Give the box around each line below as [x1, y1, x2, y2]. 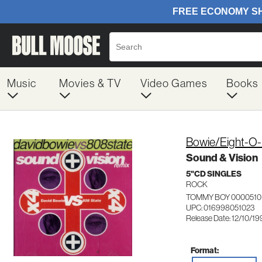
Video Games [140, 76, 208, 90]
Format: [191, 244, 219, 256]
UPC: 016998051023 [186, 202, 254, 213]
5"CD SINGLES [186, 168, 242, 179]
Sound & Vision [186, 151, 258, 164]
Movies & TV [58, 76, 121, 90]
